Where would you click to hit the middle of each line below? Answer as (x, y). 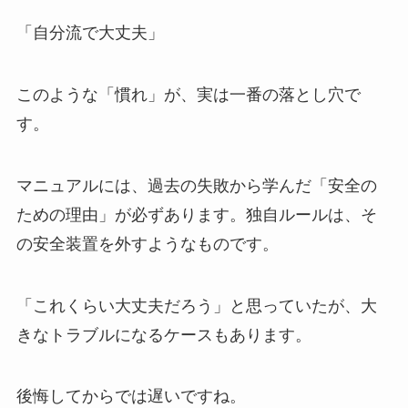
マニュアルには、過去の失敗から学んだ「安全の (196, 185)
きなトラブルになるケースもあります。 (163, 335)
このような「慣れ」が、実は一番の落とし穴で (188, 94)
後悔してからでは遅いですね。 (131, 397)
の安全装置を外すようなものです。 (147, 244)
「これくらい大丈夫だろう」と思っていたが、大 (196, 306)
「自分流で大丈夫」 (90, 33)
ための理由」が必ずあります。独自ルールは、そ (196, 214)
